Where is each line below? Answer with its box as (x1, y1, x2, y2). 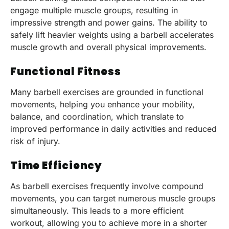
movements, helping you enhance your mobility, (10, 99, 195, 109)
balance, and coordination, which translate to (10, 111, 184, 122)
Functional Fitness (10, 64, 121, 79)
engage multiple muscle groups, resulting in (10, 5, 178, 15)
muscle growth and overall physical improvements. (10, 41, 207, 52)
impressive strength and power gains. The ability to (10, 17, 208, 28)
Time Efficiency (10, 158, 102, 173)
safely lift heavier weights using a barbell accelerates (10, 29, 214, 40)
